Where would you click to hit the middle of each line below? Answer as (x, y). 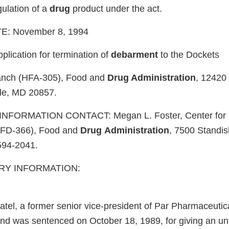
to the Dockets (189, 55)
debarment (134, 55)
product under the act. (116, 9)
